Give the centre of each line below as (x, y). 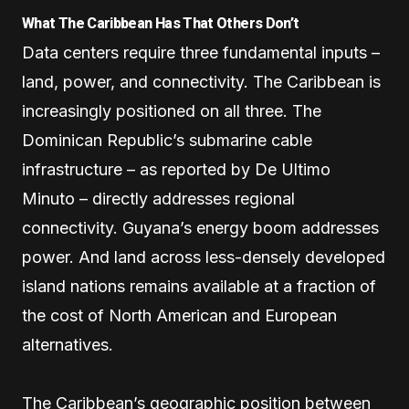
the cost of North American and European (179, 316)
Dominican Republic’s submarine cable (167, 141)
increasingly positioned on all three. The (172, 111)
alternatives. (68, 345)
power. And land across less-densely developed (204, 257)
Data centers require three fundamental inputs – (201, 53)
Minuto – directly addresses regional (158, 199)
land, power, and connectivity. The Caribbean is (201, 82)
